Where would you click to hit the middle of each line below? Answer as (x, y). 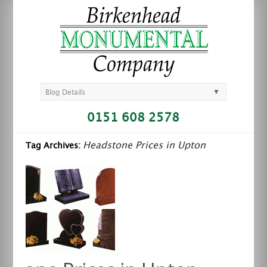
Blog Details (66, 92)
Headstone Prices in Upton (144, 145)
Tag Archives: (54, 146)
